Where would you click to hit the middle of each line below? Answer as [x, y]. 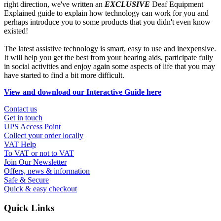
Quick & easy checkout [40, 189]
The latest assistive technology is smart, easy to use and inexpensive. [110, 49]
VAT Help [20, 145]
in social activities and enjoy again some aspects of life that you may [110, 67]
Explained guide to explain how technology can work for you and [106, 13]
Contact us [20, 109]
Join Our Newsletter [35, 162]
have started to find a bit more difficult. [64, 75]
